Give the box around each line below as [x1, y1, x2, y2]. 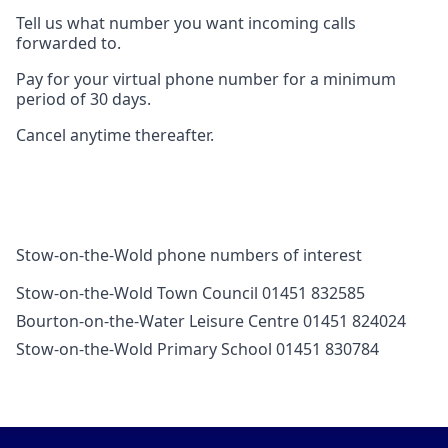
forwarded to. [16, 32, 121, 55]
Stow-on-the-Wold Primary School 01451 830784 [16, 338, 379, 361]
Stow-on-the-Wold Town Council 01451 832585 [16, 282, 365, 305]
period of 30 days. [16, 88, 151, 111]
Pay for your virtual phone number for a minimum [16, 68, 396, 91]
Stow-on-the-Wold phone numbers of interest [16, 244, 362, 267]
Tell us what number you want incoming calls [16, 12, 356, 35]
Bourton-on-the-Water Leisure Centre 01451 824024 [16, 310, 406, 333]
